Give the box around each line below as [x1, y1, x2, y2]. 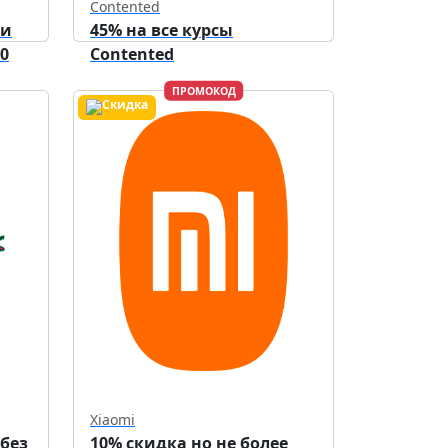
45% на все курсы [90, 19, 233, 41]
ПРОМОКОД [171, 84, 236, 99]
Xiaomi [90, 410, 135, 430]
